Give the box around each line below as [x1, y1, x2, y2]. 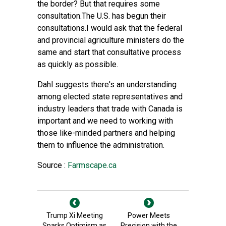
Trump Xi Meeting [46, 211, 103, 219]
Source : [37, 160, 66, 170]
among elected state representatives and [37, 92, 183, 101]
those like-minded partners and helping [37, 128, 175, 138]
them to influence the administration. [37, 140, 164, 150]
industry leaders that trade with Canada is [37, 104, 183, 114]
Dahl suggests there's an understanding [37, 80, 177, 89]
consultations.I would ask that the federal [37, 23, 182, 33]
